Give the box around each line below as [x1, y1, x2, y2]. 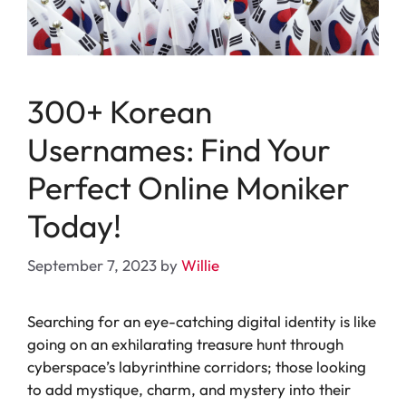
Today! [27, 205, 121, 246]
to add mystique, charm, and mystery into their [27, 380, 351, 400]
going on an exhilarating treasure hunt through [27, 334, 343, 354]
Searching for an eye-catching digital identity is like [27, 312, 376, 332]
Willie [181, 256, 219, 275]
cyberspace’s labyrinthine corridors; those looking [27, 357, 366, 377]
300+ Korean [27, 91, 212, 131]
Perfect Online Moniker [27, 167, 350, 208]
